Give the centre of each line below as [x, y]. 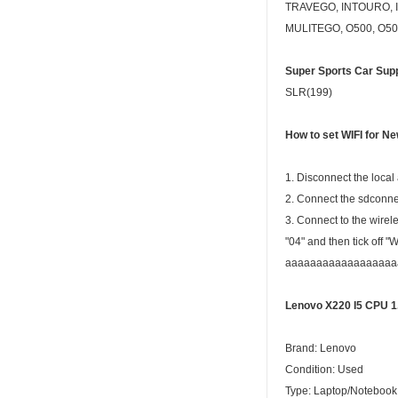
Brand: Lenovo [321, 349]
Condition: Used [324, 370]
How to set [313, 135]
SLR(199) [309, 93]
